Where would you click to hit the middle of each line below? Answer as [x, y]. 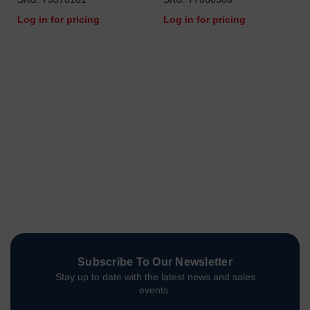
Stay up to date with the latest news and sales [155, 277]
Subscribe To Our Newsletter [155, 262]
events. [155, 290]
